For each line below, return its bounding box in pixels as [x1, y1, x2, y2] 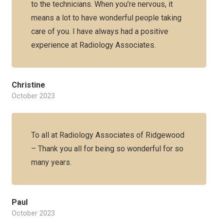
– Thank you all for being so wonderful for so [31, 144, 183, 153]
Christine [12, 80, 45, 90]
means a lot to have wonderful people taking [31, 13, 182, 22]
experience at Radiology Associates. [31, 40, 156, 50]
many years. [31, 158, 72, 167]
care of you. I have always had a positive [31, 27, 168, 36]
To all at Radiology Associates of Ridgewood [31, 130, 184, 140]
